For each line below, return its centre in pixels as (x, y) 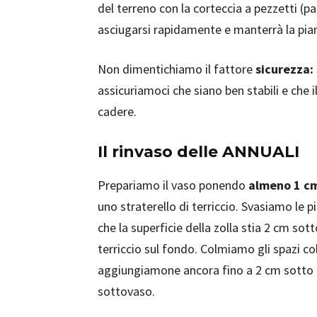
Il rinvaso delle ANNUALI (198, 152)
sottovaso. (126, 291)
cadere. (117, 111)
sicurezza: (284, 69)
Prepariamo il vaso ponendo (173, 185)
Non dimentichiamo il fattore (177, 69)
